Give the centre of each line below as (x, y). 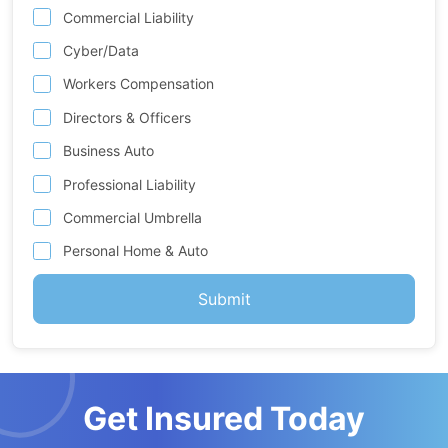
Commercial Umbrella (133, 217)
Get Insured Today (224, 418)
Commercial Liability (129, 17)
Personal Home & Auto (136, 251)
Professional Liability (130, 184)
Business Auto (109, 151)
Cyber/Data (101, 51)
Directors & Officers (127, 117)
